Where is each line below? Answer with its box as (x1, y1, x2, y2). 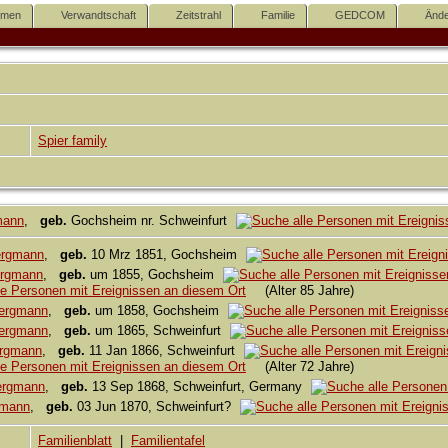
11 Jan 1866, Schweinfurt (85, 343, 239, 359)
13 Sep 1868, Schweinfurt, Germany (88, 379, 306, 395)
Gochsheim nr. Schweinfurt (67, 213, 231, 229)
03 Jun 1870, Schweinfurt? (73, 399, 235, 415)
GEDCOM (335, 8, 385, 21)
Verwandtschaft (61, 8, 136, 21)
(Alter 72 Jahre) (261, 359, 354, 375)
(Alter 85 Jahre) (261, 283, 354, 299)
